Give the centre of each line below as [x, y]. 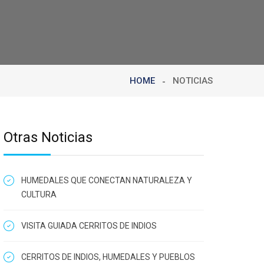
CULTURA [39, 194]
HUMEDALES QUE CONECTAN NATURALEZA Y [107, 180]
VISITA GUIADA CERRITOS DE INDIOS [89, 226]
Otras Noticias [48, 137]
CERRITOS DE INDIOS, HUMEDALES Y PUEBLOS [108, 257]
